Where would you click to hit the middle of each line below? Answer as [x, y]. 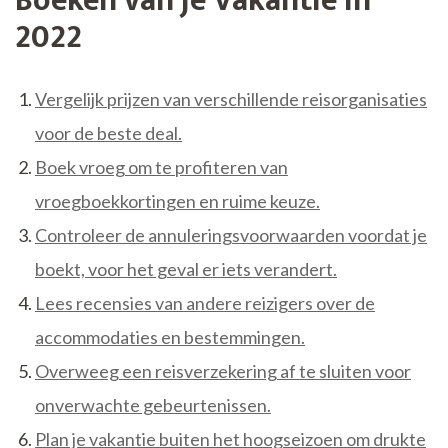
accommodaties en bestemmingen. [170, 337]
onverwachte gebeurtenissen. [153, 405]
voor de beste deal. [108, 133]
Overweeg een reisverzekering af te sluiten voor [223, 371]
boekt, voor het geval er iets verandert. [186, 269]
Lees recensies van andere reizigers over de [205, 303]
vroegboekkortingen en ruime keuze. [177, 201]
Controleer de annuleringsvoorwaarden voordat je [231, 235]
